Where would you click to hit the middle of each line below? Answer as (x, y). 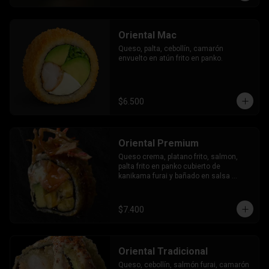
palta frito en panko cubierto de (169, 166)
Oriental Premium (158, 143)
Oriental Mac (147, 35)
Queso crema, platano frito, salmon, (178, 157)
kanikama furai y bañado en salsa (174, 176)
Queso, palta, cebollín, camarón (171, 49)
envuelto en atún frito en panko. (170, 58)
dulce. (128, 186)
